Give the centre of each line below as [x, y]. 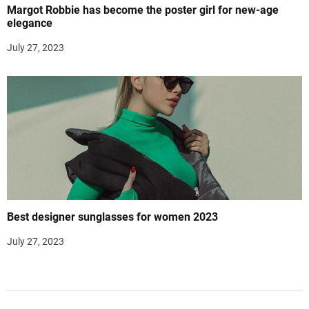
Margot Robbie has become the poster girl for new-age [143, 10]
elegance [30, 23]
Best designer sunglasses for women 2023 [112, 217]
